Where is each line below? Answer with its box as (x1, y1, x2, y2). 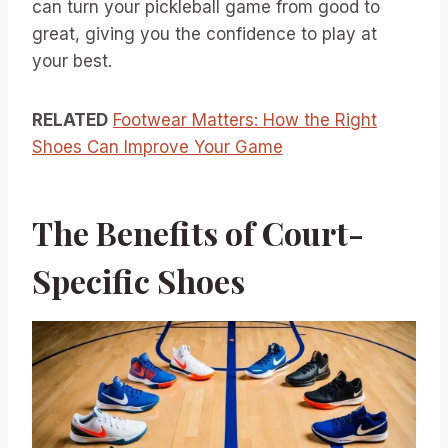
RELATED (32, 109, 108, 130)
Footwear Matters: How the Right (113, 109, 377, 130)
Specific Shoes (32, 258, 245, 302)
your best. (32, 50, 112, 71)
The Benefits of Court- (32, 210, 364, 254)
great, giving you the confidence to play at (32, 23, 377, 44)
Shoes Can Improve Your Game (32, 136, 283, 157)
